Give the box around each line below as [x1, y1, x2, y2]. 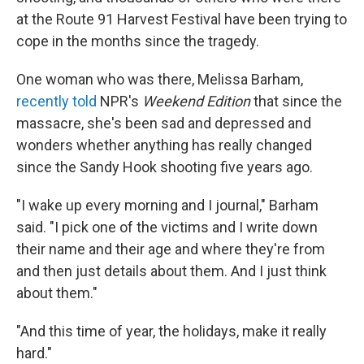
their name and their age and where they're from [16, 240, 325, 258]
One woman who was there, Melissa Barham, [16, 71, 303, 88]
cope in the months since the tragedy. [16, 32, 259, 50]
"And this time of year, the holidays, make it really [16, 323, 327, 340]
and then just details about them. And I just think [16, 262, 327, 279]
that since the [250, 93, 342, 110]
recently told [16, 93, 97, 110]
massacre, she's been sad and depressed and [16, 115, 311, 132]
